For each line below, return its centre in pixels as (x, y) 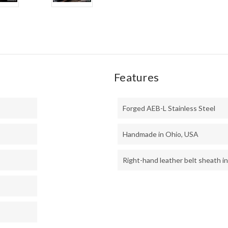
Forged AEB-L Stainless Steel (169, 108)
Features (136, 77)
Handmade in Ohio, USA (161, 134)
